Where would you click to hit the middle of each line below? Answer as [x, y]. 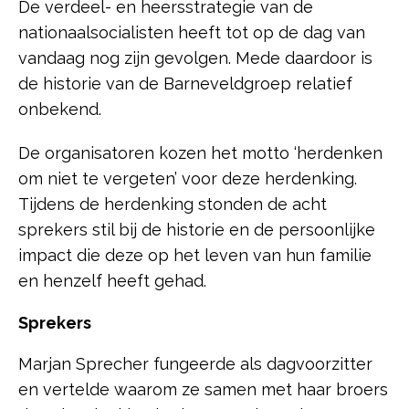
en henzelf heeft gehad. [112, 280]
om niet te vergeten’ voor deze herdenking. [188, 178]
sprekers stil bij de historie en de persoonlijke [197, 229]
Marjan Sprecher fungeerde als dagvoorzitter [195, 363]
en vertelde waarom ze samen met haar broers [203, 389]
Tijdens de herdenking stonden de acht [173, 204]
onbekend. [60, 109]
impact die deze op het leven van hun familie [195, 255]
